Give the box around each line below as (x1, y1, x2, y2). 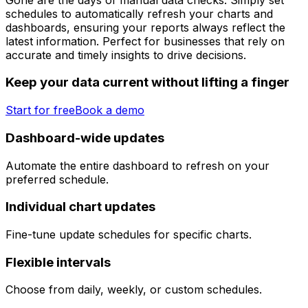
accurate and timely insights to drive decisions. (5, 47, 246, 62)
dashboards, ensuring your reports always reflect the (5, 20, 285, 34)
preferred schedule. (5, 172, 109, 186)
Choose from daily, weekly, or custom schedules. (5, 283, 262, 297)
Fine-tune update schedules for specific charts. (5, 228, 252, 242)
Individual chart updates (5, 199, 155, 215)
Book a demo (75, 103, 144, 118)
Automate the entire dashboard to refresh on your (5, 158, 269, 173)
